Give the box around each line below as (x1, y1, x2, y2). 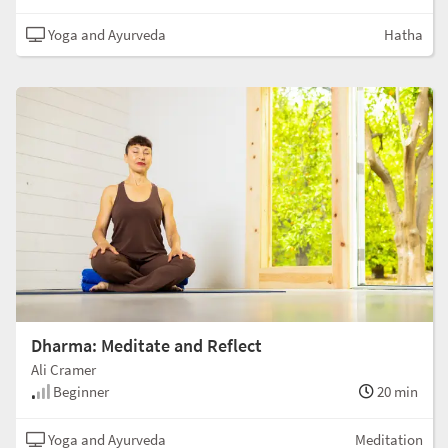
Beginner (50, 382, 109, 402)
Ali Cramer (31, 360, 96, 380)
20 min (374, 382, 418, 402)
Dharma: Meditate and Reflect (31, 334, 262, 358)
